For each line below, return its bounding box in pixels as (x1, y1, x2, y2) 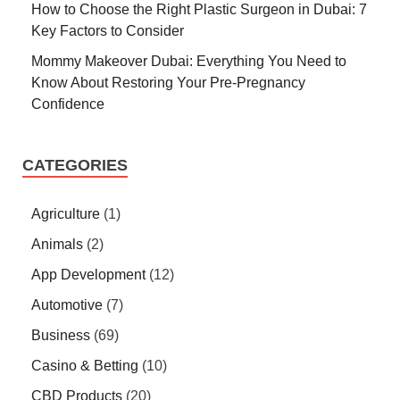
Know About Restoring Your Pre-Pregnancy (31, 75, 305, 91)
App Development (31, 267, 146, 283)
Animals (31, 237, 83, 253)
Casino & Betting (31, 358, 138, 374)
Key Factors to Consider (31, 23, 184, 39)
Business (31, 328, 90, 344)
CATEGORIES (22, 156, 128, 175)
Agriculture (31, 206, 100, 222)
